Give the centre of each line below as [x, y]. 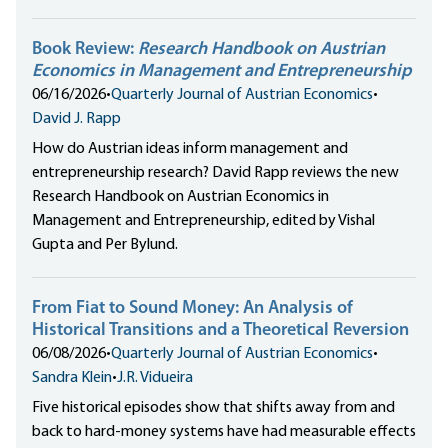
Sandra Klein [72, 378]
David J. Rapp [76, 119]
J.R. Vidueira [155, 378]
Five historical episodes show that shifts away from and [213, 408]
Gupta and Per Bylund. [105, 245]
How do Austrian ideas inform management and [190, 149]
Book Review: [85, 50]
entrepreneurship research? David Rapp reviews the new [215, 173]
